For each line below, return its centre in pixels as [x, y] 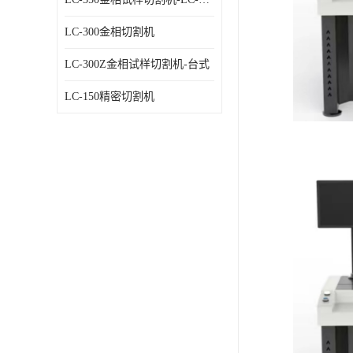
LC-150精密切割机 [110, 97]
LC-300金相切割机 [110, 32]
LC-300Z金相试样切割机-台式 [137, 64]
